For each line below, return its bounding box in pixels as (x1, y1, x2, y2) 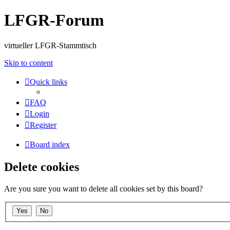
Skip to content (4, 58, 53, 67)
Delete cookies (4, 160, 79, 174)
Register (30, 120, 56, 129)
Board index (30, 140, 70, 149)
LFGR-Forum (4, 11, 104, 30)
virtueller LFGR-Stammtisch (4, 41, 97, 50)
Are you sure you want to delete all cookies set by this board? (4, 184, 203, 193)
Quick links (30, 77, 67, 86)
